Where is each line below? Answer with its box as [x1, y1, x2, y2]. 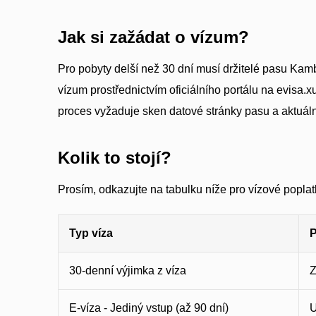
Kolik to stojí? [58, 148, 171, 167]
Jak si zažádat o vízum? [58, 28, 249, 47]
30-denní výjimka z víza [69, 265, 186, 276]
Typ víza [69, 227, 113, 239]
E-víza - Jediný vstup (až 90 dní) [69, 302, 229, 314]
